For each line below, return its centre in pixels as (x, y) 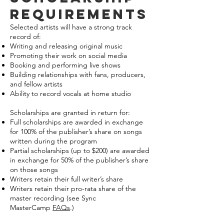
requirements (79, 14)
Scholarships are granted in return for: (70, 112)
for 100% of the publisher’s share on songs (76, 131)
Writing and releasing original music (66, 46)
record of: (25, 36)
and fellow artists (36, 84)
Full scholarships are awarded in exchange (76, 122)
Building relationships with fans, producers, (78, 74)
